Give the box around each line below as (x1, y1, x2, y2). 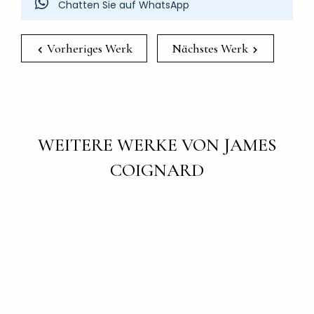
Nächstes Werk (172, 41, 251, 57)
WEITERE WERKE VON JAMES (37, 134, 277, 156)
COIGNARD (110, 159, 204, 182)
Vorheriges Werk (44, 41, 132, 57)
